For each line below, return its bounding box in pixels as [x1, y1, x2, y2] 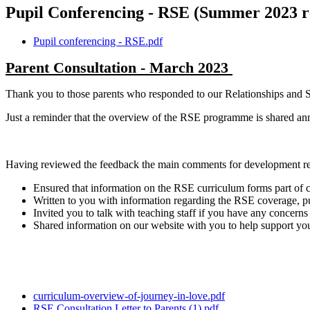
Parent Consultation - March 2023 [6, 59, 232, 77]
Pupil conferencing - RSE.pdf [33, 35, 163, 48]
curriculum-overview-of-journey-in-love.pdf [33, 290, 225, 302]
